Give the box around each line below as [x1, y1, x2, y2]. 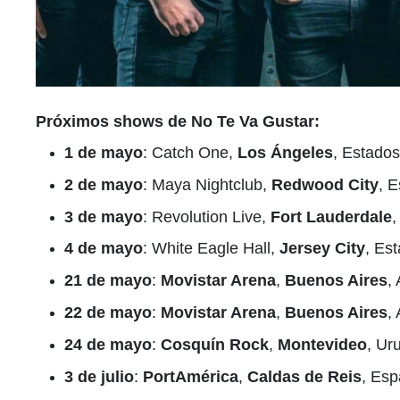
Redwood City [271, 175, 379, 194]
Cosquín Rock [161, 335, 269, 354]
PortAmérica [143, 367, 238, 386]
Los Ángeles [237, 143, 333, 162]
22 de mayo [64, 303, 152, 321]
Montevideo [278, 335, 367, 354]
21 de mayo [64, 271, 152, 290]
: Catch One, [143, 143, 237, 162]
